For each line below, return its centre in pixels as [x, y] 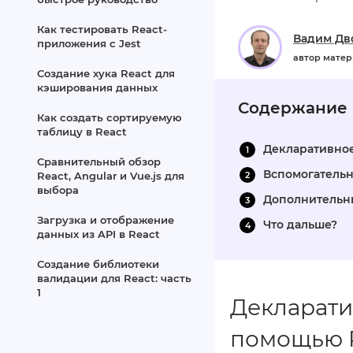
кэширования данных [97, 87]
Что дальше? [300, 225]
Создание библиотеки [98, 264]
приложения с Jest [89, 43]
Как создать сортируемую [110, 117]
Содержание [293, 108]
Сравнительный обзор [99, 162]
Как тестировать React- [102, 29]
